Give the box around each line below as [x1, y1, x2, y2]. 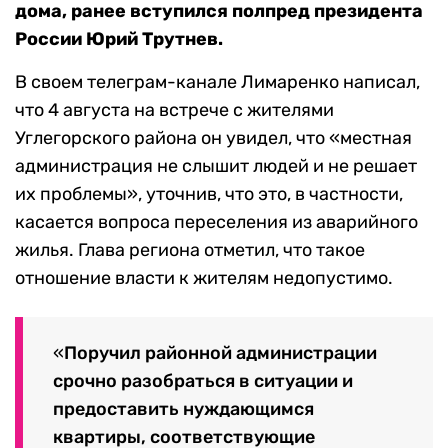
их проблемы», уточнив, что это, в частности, [15, 183, 403, 205]
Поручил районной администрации [64, 341, 377, 364]
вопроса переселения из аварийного [98, 211, 418, 233]
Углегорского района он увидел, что [15, 127, 329, 149]
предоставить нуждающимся [53, 397, 314, 420]
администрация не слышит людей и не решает [15, 155, 417, 177]
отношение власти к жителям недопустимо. [15, 267, 393, 289]
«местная [329, 127, 412, 149]
